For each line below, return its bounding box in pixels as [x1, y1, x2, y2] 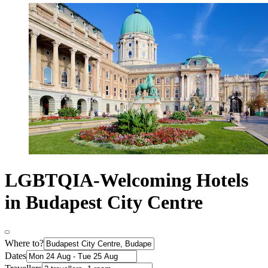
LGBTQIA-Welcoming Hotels [5, 169, 248, 191]
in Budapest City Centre [5, 191, 203, 214]
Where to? [5, 237, 44, 248]
